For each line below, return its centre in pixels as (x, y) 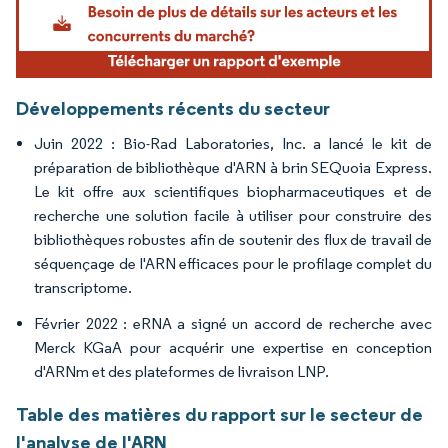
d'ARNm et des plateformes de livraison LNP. (181, 372)
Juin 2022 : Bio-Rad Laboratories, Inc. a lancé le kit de (233, 144)
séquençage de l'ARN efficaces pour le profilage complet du (233, 264)
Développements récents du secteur (173, 108)
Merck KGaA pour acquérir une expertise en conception (233, 348)
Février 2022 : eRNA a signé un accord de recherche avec (233, 324)
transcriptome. (83, 288)
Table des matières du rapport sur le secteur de (219, 414)
